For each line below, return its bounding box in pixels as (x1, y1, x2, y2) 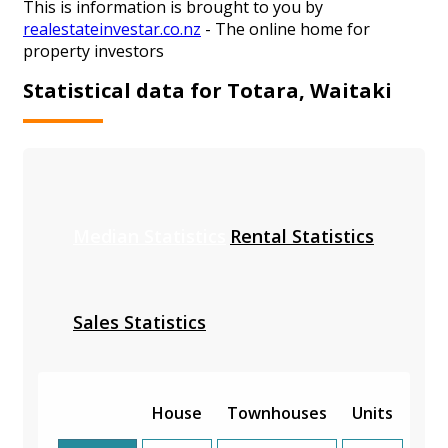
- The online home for (201, 18, 370, 41)
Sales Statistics (73, 309, 206, 334)
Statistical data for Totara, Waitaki (23, 76, 392, 104)
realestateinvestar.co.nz (23, 18, 201, 41)
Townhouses (227, 401, 327, 424)
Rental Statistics (230, 223, 374, 248)
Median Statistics (73, 223, 226, 248)
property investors (23, 40, 164, 63)
